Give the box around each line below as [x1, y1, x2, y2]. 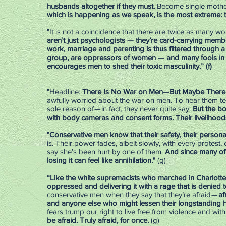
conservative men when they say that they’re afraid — [47, 190, 218, 199]
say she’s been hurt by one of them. [47, 147, 165, 156]
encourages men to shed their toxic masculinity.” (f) [47, 62, 212, 70]
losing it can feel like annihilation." [47, 156, 155, 164]
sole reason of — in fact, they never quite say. [47, 104, 193, 113]
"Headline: [47, 87, 82, 96]
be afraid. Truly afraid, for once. [47, 216, 149, 224]
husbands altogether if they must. [47, 2, 157, 10]
